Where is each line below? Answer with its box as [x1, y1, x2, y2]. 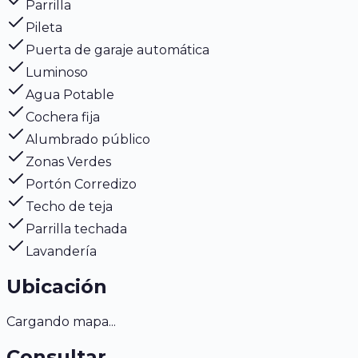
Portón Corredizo [26, 177, 137, 193]
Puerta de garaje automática [26, 42, 209, 58]
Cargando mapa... [6, 314, 116, 330]
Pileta [26, 20, 62, 36]
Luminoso [26, 65, 88, 81]
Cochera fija [26, 109, 100, 125]
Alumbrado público [26, 132, 150, 148]
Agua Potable [26, 87, 114, 103]
